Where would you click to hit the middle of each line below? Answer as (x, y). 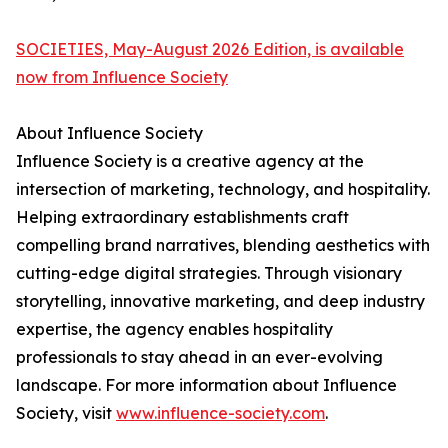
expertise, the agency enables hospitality (174, 329)
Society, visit (66, 413)
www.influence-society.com (220, 413)
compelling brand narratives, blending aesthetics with (223, 245)
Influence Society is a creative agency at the (190, 161)
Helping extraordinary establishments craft (182, 217)
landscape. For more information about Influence (206, 385)
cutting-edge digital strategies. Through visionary (209, 273)
